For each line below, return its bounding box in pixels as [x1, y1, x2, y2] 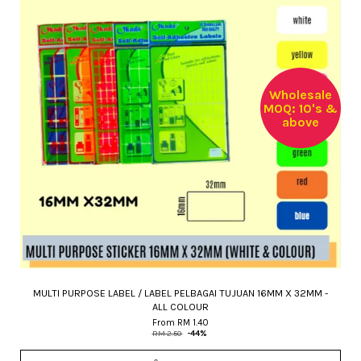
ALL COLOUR [152, 301, 209, 313]
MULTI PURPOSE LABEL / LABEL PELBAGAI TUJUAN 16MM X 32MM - [33, 287, 328, 299]
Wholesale [269, 86, 332, 102]
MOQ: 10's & [263, 100, 338, 116]
